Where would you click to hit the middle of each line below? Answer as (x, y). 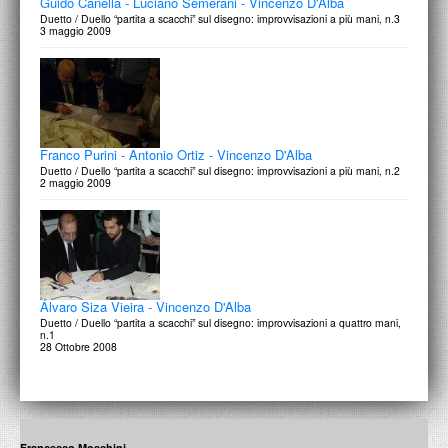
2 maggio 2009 (75, 182)
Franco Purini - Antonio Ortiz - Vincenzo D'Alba (176, 154)
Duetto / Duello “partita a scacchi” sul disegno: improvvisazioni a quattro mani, (220, 322)
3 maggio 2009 (75, 30)
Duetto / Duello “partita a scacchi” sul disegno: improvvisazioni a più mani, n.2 (220, 170)
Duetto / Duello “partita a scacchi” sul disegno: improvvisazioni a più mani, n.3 (220, 18)
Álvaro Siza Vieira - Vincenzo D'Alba (145, 306)
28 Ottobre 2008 (78, 346)
